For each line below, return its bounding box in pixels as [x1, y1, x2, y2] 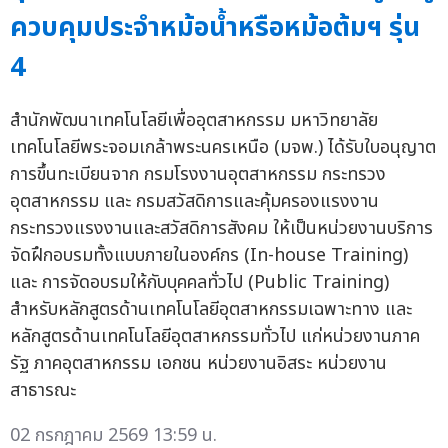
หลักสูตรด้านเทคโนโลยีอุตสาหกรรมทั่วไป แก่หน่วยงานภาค [10, 322, 420, 350]
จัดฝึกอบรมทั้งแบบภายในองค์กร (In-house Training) [10, 241, 408, 269]
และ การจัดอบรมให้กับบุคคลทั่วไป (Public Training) [10, 268, 389, 296]
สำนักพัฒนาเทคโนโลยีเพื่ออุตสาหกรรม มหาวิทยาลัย [10, 106, 378, 134]
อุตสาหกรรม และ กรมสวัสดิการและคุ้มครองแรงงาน [10, 187, 379, 215]
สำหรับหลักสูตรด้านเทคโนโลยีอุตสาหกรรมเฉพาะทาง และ [10, 295, 412, 323]
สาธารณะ [10, 376, 76, 404]
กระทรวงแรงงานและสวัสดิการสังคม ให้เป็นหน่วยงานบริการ [10, 214, 433, 242]
